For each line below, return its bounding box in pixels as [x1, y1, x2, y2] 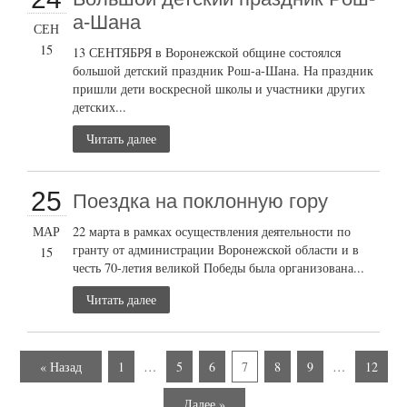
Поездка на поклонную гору [73, 189, 329, 213]
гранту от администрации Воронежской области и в [73, 240, 360, 258]
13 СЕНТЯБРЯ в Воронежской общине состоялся [73, 43, 342, 61]
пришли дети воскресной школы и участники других [73, 79, 366, 97]
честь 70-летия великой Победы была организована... [73, 258, 365, 276]
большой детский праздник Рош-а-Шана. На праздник [73, 61, 374, 79]
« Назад [40, 357, 82, 375]
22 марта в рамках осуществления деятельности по [73, 222, 352, 240]
